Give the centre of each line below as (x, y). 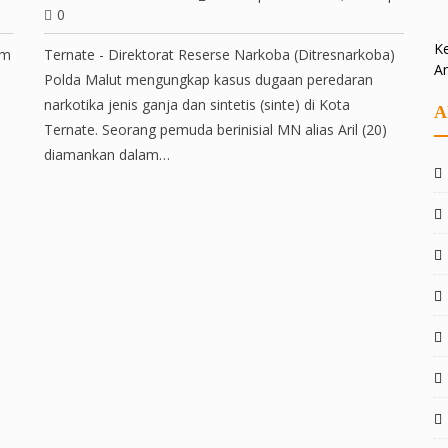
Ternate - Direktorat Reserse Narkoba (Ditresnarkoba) (219, 54)
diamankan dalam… (107, 154)
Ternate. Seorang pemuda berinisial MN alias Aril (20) (215, 129)
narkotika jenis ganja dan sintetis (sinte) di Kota (197, 104)
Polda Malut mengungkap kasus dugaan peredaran (208, 79)
